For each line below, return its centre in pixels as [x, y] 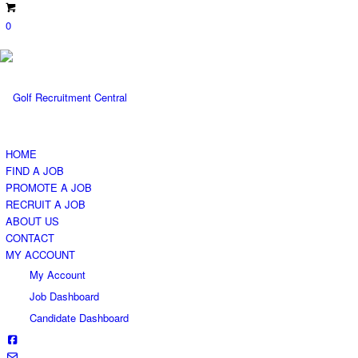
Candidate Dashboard [79, 318]
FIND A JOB [35, 171]
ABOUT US [32, 221]
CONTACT [30, 238]
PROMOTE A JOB [49, 187]
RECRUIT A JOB [46, 204]
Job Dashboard [64, 296]
